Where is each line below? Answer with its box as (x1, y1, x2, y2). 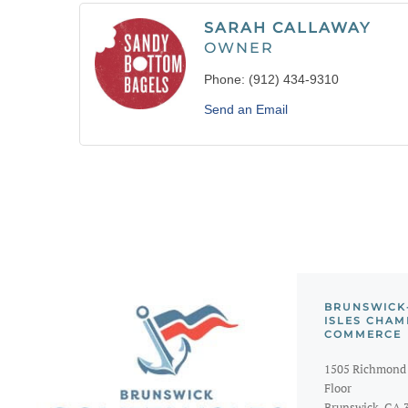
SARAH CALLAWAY (204, 18, 371, 36)
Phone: (204, 71, 245, 87)
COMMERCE (324, 327, 402, 341)
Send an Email (204, 101, 288, 117)
